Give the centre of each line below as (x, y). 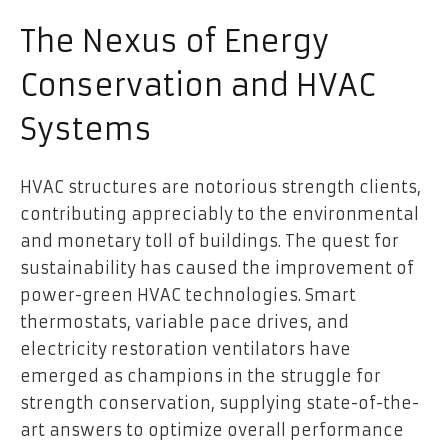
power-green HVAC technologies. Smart (188, 295)
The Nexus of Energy (174, 42)
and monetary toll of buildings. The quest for (209, 241)
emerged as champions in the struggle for (200, 376)
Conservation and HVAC (197, 86)
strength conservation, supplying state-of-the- (219, 403)
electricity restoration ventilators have (185, 349)
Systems (86, 130)
